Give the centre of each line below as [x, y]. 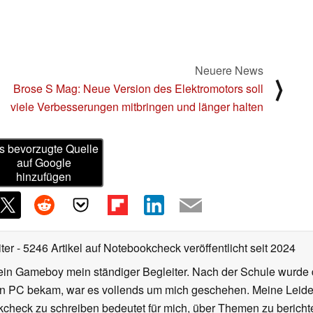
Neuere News [229, 70]
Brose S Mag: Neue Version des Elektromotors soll [138, 88]
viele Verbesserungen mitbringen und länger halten [137, 106]
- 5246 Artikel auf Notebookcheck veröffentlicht [132, 248]
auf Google [44, 163]
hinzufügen [44, 177]
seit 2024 [271, 248]
